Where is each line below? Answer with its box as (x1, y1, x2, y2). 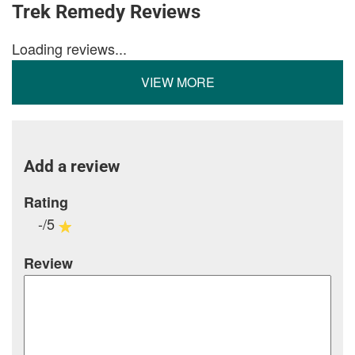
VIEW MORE (140, 73, 215, 92)
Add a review (24, 157, 120, 177)
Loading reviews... (12, 38, 127, 59)
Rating (24, 192, 68, 213)
